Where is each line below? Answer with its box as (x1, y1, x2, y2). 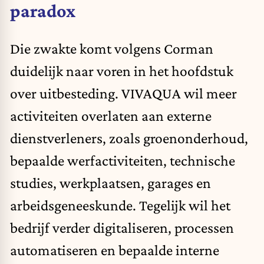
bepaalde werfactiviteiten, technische (10, 151, 235, 169)
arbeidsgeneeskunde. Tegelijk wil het (10, 196, 230, 213)
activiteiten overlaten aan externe (10, 107, 212, 124)
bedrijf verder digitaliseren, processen (10, 219, 234, 236)
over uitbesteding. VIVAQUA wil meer (10, 84, 237, 101)
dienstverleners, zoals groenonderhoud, (10, 129, 248, 146)
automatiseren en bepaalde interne (10, 241, 219, 258)
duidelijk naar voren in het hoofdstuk (10, 62, 233, 79)
